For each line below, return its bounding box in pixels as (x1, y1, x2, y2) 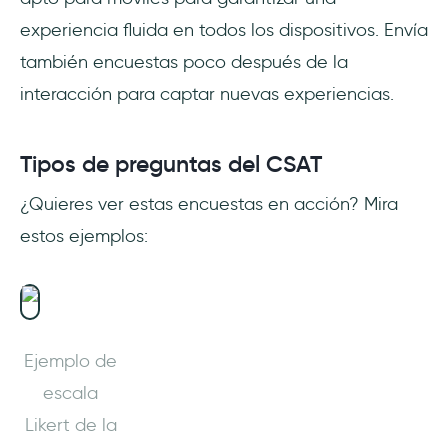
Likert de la (24, 413, 117, 436)
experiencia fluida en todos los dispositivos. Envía (20, 18, 428, 41)
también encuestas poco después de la (20, 50, 348, 73)
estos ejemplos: (20, 224, 148, 247)
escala (43, 381, 98, 404)
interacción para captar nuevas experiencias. (20, 82, 394, 105)
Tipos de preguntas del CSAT (20, 149, 322, 178)
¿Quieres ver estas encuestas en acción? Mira (20, 192, 398, 215)
